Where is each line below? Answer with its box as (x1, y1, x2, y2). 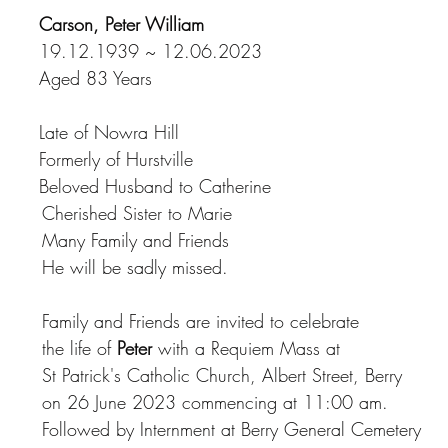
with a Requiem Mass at (152, 336, 340, 360)
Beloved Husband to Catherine (39, 174, 271, 198)
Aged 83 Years (39, 66, 152, 90)
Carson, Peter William (39, 12, 204, 36)
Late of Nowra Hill (39, 120, 179, 144)
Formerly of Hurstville (39, 147, 193, 171)
